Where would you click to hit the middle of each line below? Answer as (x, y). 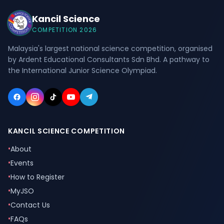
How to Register (37, 177)
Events (22, 163)
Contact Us (30, 205)
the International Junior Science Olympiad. (82, 70)
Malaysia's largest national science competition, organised (110, 48)
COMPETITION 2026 (65, 30)
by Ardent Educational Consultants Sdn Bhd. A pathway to (109, 59)
